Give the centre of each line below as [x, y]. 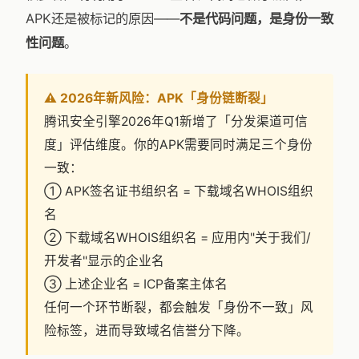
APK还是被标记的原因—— [103, 18]
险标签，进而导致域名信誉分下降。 [147, 331]
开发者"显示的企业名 [104, 261]
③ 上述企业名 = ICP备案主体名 [136, 284]
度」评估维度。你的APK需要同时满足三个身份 [178, 145]
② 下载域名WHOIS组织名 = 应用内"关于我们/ [177, 238]
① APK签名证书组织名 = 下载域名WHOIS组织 [179, 191]
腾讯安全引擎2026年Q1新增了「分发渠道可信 [176, 121]
